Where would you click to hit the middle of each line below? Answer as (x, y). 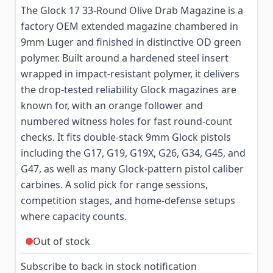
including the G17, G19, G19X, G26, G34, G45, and (133, 153)
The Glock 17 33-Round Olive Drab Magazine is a (132, 10)
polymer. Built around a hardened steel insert (125, 58)
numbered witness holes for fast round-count (126, 121)
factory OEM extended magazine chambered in (129, 26)
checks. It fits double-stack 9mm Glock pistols (126, 137)
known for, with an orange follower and (112, 105)
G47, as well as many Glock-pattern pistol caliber (132, 169)
